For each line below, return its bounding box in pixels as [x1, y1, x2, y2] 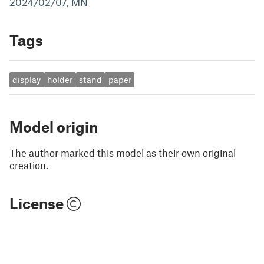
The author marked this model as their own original [9, 146, 236, 159]
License [9, 194, 67, 212]
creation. [9, 159, 48, 171]
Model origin [9, 117, 98, 136]
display [12, 74, 41, 85]
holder [47, 74, 73, 85]
